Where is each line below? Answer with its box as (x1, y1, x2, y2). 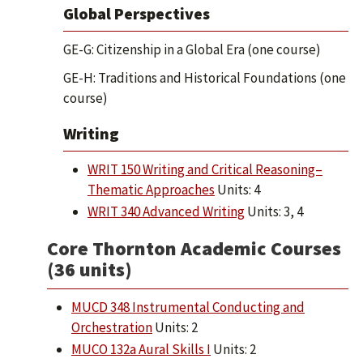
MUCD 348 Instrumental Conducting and (71, 298, 305, 316)
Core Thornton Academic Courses (47, 236, 341, 261)
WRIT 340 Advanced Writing (88, 203, 245, 220)
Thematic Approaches (88, 181, 215, 199)
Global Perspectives (63, 3, 210, 23)
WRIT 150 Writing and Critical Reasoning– (88, 160, 322, 178)
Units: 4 (215, 181, 260, 199)
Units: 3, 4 (245, 203, 303, 220)
